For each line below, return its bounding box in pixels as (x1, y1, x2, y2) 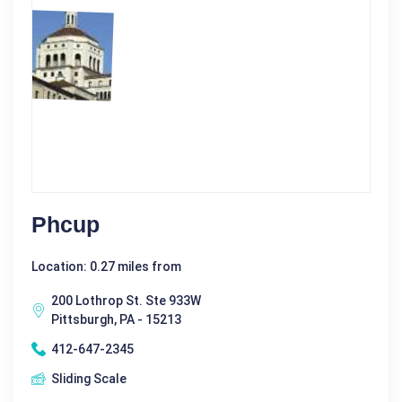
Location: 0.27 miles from (31, 258, 181, 274)
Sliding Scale (51, 371, 127, 386)
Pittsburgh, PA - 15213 (51, 311, 181, 327)
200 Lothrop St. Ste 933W (51, 293, 201, 308)
